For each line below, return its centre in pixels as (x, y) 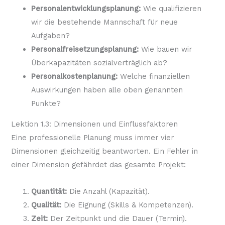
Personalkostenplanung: (74, 76)
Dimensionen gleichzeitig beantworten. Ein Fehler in (104, 151)
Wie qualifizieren (171, 8)
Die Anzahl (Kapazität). (108, 191)
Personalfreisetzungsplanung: (85, 49)
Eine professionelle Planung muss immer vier (92, 138)
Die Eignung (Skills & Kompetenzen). (127, 205)
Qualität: (46, 205)
